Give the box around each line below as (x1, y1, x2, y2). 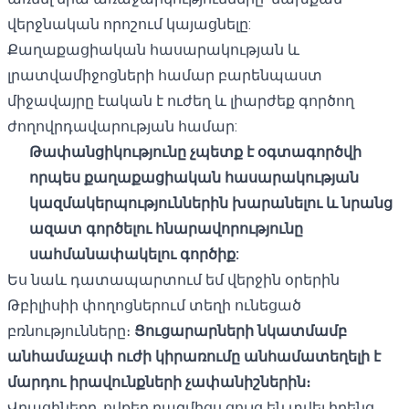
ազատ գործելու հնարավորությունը (29, 219, 303, 237)
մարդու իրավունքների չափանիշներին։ (7, 372, 310, 391)
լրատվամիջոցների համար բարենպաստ (7, 66, 322, 84)
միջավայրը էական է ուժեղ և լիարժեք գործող (7, 91, 354, 110)
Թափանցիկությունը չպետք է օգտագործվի (29, 142, 362, 161)
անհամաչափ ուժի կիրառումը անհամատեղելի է (7, 347, 381, 365)
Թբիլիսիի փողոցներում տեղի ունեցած (7, 296, 301, 314)
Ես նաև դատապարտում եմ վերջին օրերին (7, 270, 340, 288)
